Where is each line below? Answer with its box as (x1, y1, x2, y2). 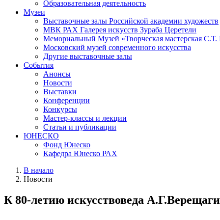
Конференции (43, 96, 90, 105)
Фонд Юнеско (43, 140, 90, 149)
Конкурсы (43, 105, 77, 113)
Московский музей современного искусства (43, 43, 191, 52)
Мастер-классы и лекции (43, 113, 127, 122)
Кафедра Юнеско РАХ (43, 149, 117, 158)
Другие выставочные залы (43, 52, 132, 60)
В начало (24, 165, 54, 174)
